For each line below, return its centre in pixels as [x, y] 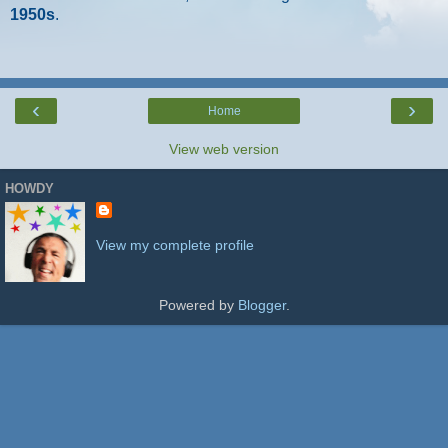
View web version [224, 149]
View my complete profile [174, 244]
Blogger [261, 304]
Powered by [198, 304]
